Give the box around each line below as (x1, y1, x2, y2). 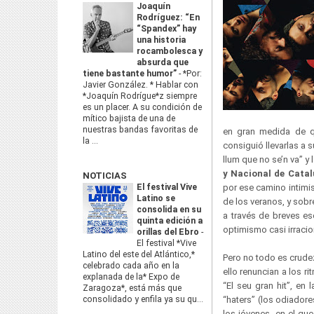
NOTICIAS (83, 170, 127, 181)
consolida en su (137, 205, 201, 214)
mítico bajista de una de (83, 114, 175, 123)
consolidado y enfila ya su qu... (83, 294, 203, 304)
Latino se (137, 193, 175, 203)
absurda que (137, 57, 189, 67)
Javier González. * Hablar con (83, 80, 198, 90)
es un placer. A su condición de (83, 102, 202, 112)
